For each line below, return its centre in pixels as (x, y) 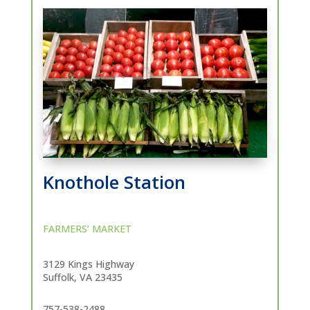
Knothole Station (114, 182)
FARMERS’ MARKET (87, 229)
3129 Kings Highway (88, 264)
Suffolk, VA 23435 (82, 277)
